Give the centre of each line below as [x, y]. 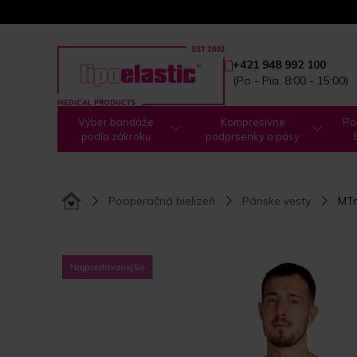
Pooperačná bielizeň [162, 201]
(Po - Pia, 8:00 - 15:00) [290, 80]
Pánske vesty [277, 201]
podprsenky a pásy [253, 136]
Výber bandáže [116, 122]
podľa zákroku [116, 136]
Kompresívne [253, 122]
